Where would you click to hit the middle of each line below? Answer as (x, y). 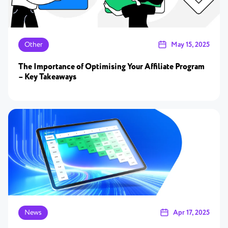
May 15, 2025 (190, 45)
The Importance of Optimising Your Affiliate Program (111, 67)
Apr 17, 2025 (191, 213)
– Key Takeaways (47, 77)
